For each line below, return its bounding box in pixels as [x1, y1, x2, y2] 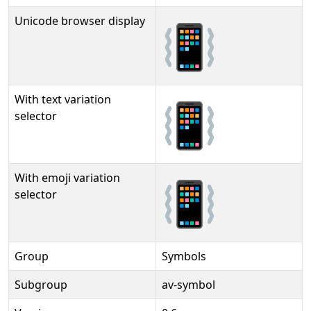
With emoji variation [15, 170, 120, 185]
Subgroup [15, 277, 67, 292]
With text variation [15, 92, 111, 107]
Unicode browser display [15, 13, 145, 28]
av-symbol [162, 277, 215, 292]
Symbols [162, 249, 206, 264]
